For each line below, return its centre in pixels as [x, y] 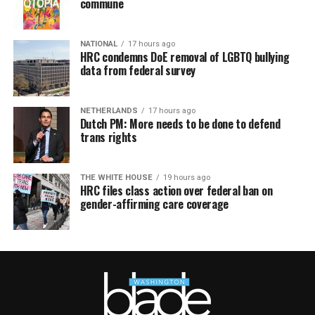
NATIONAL [98, 44]
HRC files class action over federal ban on [176, 191]
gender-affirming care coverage [154, 204]
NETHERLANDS [109, 111]
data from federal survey [137, 71]
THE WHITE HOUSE [116, 178]
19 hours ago [186, 178]
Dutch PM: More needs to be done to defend [180, 124]
